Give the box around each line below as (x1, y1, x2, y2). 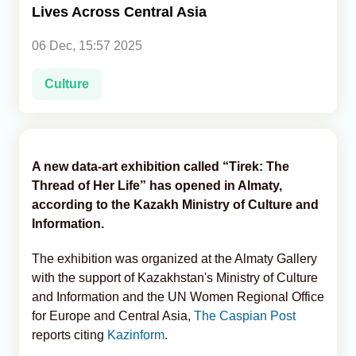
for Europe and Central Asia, (32, 308, 194, 323)
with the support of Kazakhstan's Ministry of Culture (32, 270, 318, 284)
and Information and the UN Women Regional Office (32, 289, 324, 304)
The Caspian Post (194, 308, 296, 323)
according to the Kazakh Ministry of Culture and (32, 197, 319, 211)
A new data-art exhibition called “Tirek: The (32, 159, 289, 173)
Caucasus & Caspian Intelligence (19, 62, 199, 75)
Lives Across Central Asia (32, 3, 207, 20)
